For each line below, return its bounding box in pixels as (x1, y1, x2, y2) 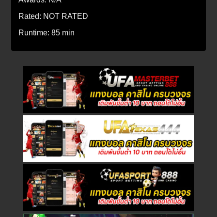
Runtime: (18, 28, 51, 37)
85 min (51, 28, 75, 37)
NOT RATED (43, 12, 88, 20)
